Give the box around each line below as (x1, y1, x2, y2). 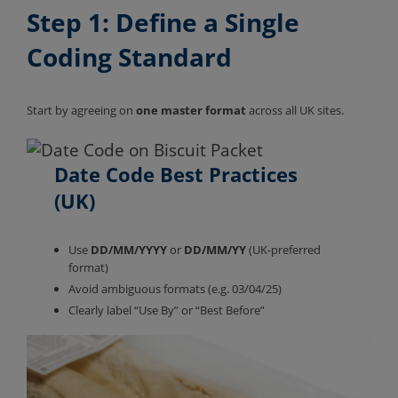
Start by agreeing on (27, 101, 136, 118)
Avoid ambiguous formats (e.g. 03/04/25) (68, 281, 285, 298)
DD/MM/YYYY (91, 242, 168, 259)
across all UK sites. (246, 101, 346, 118)
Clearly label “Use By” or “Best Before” (68, 302, 268, 319)
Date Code (54, 161, 155, 188)
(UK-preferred (246, 242, 322, 259)
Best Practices (155, 161, 298, 188)
